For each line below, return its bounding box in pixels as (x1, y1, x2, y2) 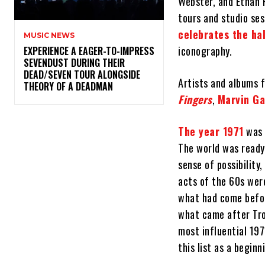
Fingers (178, 92, 212, 108)
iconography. (178, 43, 232, 59)
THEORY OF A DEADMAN (24, 79, 118, 94)
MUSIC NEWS (24, 31, 75, 40)
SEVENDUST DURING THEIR (24, 56, 125, 70)
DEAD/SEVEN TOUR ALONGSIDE (24, 67, 140, 82)
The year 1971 (178, 124, 244, 140)
